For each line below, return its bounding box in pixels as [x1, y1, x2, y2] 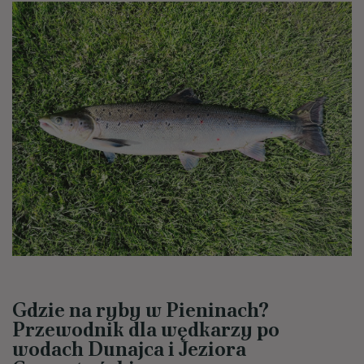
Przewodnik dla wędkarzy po [12, 317, 279, 343]
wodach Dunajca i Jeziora [12, 336, 246, 362]
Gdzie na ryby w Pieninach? [12, 297, 269, 323]
